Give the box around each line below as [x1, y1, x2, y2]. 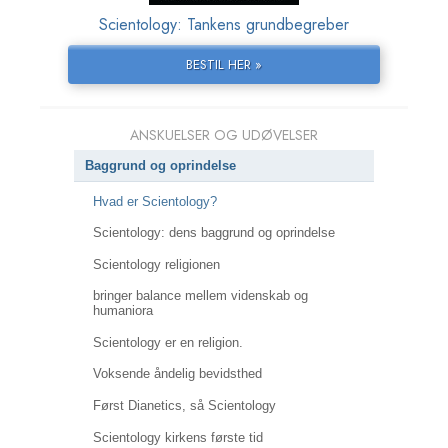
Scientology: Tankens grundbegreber [99, 13, 349, 37]
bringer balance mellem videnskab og [92, 288, 308, 304]
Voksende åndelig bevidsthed [92, 366, 262, 382]
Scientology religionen [92, 256, 220, 272]
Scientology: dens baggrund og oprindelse [92, 225, 335, 241]
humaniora [92, 303, 153, 319]
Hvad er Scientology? [92, 193, 217, 209]
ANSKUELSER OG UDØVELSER [130, 125, 318, 146]
